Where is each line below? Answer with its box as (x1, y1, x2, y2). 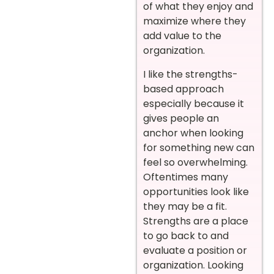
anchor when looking (143, 125, 243, 140)
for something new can (143, 140, 254, 155)
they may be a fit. (143, 199, 227, 213)
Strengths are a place (143, 213, 248, 228)
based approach (143, 81, 224, 96)
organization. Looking (143, 257, 243, 272)
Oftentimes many (143, 169, 228, 184)
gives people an (143, 111, 219, 125)
